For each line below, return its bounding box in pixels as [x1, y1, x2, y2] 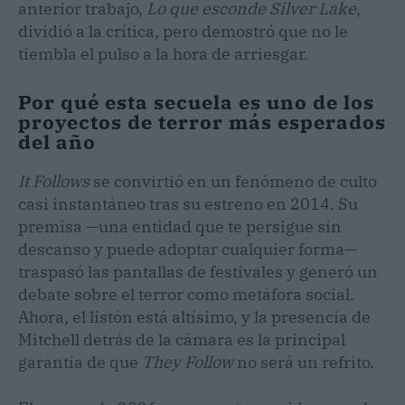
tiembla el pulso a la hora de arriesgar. [18, 42, 308, 64]
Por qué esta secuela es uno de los [18, 88, 374, 115]
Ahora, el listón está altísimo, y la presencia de [18, 306, 371, 327]
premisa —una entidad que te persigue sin [18, 215, 342, 237]
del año [18, 127, 96, 155]
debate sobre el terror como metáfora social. [18, 283, 354, 305]
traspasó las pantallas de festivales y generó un [18, 260, 378, 282]
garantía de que [18, 351, 142, 372]
